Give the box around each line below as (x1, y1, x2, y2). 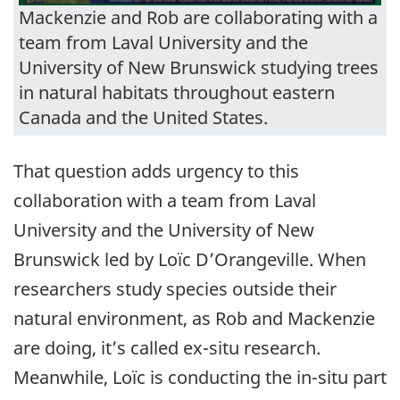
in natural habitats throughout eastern (19, 80, 335, 105)
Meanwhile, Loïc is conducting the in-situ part (13, 365, 387, 390)
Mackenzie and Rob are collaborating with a (19, 5, 378, 30)
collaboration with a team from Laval (13, 188, 316, 213)
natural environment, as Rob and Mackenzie (13, 306, 375, 331)
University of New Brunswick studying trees (19, 55, 379, 80)
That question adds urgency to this (13, 159, 299, 184)
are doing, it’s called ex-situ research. (13, 336, 321, 361)
